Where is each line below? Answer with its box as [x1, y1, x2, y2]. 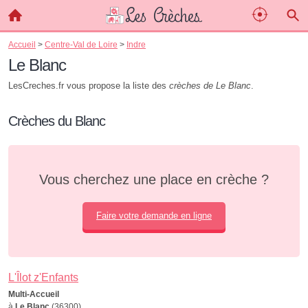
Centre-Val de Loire [45, 40, 118, 49]
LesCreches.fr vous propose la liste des [8, 80, 169, 91]
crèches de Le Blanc [169, 80, 251, 91]
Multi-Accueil [8, 289, 59, 299]
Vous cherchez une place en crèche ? [39, 172, 269, 187]
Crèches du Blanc [8, 113, 105, 129]
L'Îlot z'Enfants [8, 272, 78, 283]
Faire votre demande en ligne [96, 210, 212, 221]
